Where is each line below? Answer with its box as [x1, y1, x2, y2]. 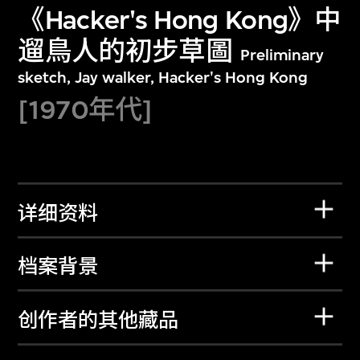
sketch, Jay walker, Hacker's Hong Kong [18, 68, 309, 88]
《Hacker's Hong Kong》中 [18, 4, 342, 36]
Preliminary [239, 46, 324, 65]
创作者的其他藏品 [18, 309, 179, 332]
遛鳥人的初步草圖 [18, 35, 232, 67]
